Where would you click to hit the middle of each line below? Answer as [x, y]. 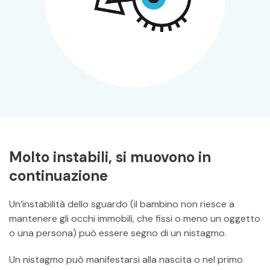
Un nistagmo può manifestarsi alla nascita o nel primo [126, 259]
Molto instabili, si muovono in [110, 157]
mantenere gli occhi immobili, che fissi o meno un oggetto [135, 218]
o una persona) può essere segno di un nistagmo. [118, 233]
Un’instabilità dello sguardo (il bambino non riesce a [122, 204]
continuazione [58, 176]
